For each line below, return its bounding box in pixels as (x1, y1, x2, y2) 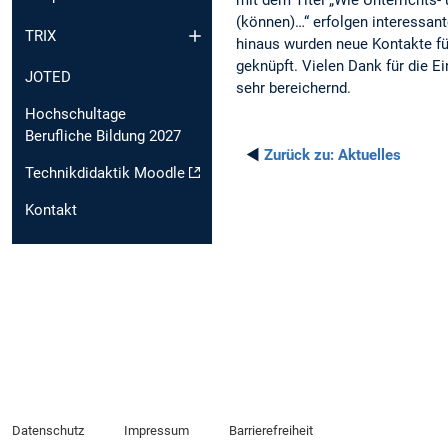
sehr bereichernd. (236, 78, 351, 97)
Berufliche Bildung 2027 (25, 126, 181, 145)
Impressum (123, 423, 189, 439)
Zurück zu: (264, 145, 334, 164)
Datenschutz (12, 423, 84, 439)
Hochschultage (25, 104, 126, 123)
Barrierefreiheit (228, 423, 313, 439)
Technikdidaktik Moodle (25, 163, 185, 182)
